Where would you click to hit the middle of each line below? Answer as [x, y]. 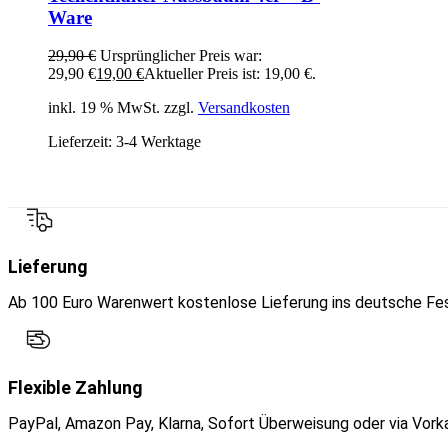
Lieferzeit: [82, 142]
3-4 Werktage [158, 142]
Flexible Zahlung [75, 388]
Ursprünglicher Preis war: [181, 56]
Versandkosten [244, 108]
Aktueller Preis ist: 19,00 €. [230, 74]
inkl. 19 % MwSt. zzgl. [123, 108]
